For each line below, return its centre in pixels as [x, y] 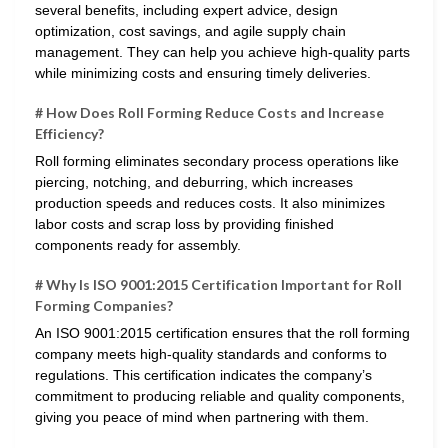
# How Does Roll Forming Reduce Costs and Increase [209, 113]
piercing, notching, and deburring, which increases [194, 182]
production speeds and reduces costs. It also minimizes [210, 203]
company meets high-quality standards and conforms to [211, 354]
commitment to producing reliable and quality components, [220, 396]
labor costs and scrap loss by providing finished [184, 224]
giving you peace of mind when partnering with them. [202, 417]
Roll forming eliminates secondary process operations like [217, 161]
